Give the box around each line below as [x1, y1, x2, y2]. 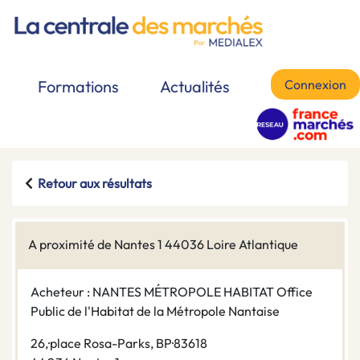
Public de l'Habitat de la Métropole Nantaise [31, 303, 280, 320]
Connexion [284, 76, 346, 93]
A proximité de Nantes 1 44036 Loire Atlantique [28, 236, 298, 253]
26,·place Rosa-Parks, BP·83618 [31, 335, 207, 352]
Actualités [160, 76, 230, 97]
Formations [38, 76, 119, 97]
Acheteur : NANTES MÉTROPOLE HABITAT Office [31, 284, 313, 301]
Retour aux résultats [38, 175, 152, 192]
